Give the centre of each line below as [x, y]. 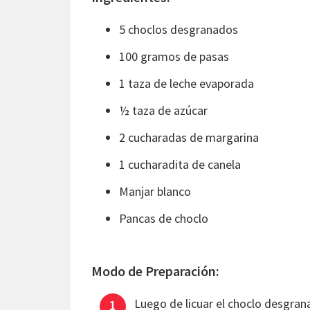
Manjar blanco [155, 191]
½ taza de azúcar [163, 110]
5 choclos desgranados [179, 29]
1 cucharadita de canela [180, 164]
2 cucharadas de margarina [189, 137]
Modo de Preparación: [155, 271]
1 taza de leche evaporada [186, 83]
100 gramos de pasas [174, 56]
